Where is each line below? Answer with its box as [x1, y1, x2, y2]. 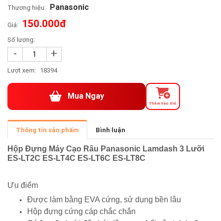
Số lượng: [7, 36, 35, 43]
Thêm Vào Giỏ [149, 101, 177, 106]
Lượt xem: [7, 66, 36, 74]
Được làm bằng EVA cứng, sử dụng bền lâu [27, 195, 181, 204]
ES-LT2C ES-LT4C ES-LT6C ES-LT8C [7, 153, 146, 162]
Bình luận [96, 126, 125, 134]
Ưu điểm [7, 181, 38, 189]
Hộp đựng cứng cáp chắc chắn [27, 207, 136, 216]
